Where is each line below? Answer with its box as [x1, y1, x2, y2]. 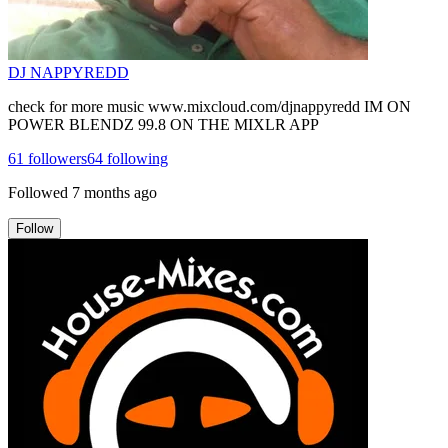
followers [24, 149, 87, 167]
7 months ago [72, 183, 157, 201]
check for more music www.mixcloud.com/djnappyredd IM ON [8, 97, 411, 115]
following [103, 149, 168, 167]
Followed [8, 183, 68, 201]
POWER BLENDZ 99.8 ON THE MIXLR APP [8, 115, 319, 133]
